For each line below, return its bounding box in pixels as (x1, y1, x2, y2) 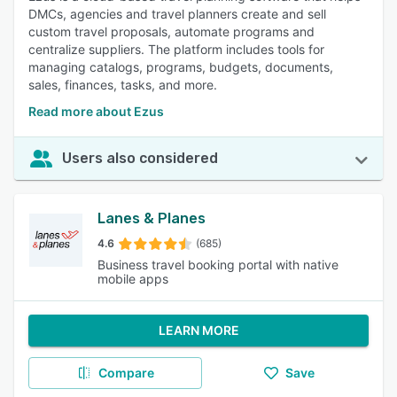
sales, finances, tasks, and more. (28, 77, 217, 92)
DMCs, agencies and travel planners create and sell (28, 6, 326, 21)
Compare (97, 365, 154, 380)
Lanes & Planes (97, 210, 206, 227)
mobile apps (97, 271, 168, 286)
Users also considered (62, 150, 218, 167)
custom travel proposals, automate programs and (28, 24, 315, 39)
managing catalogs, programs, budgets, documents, (28, 59, 333, 74)
